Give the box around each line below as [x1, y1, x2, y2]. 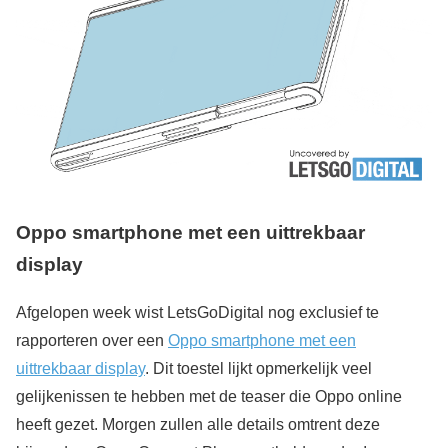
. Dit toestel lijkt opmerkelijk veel [145, 360, 372, 378]
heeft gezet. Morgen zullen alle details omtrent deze [16, 416, 380, 434]
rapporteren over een [16, 332, 168, 350]
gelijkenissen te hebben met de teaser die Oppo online [16, 388, 402, 406]
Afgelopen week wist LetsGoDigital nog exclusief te [16, 304, 379, 322]
